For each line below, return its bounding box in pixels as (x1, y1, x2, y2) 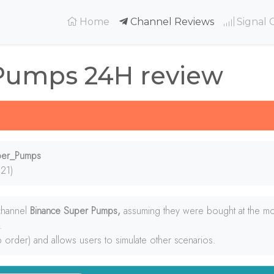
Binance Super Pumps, (30, 204, 124, 218)
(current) (109, 15, 154, 27)
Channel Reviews (128, 16, 214, 28)
